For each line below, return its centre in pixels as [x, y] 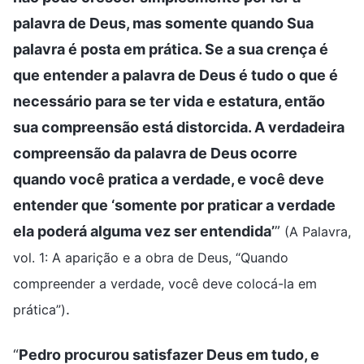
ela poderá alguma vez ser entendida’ [144, 231]
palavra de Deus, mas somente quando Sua [163, 23]
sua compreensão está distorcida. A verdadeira [179, 127]
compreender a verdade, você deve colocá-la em [165, 283]
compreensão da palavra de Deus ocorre [155, 153]
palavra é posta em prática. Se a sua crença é [171, 49]
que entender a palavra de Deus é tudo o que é [175, 75]
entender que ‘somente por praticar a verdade [174, 205]
